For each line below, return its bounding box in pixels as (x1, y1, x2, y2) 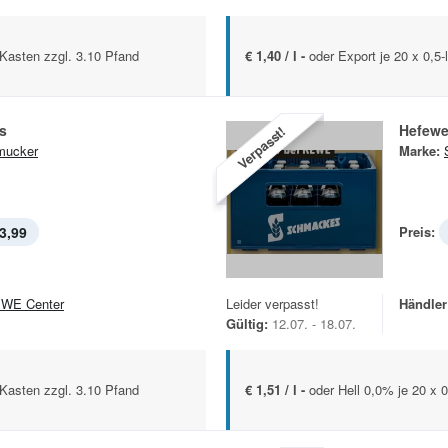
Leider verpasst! (226, 294, 319, 314)
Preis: (399, 222, 435, 242)
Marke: (399, 141, 440, 161)
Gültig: (226, 314, 268, 334)
